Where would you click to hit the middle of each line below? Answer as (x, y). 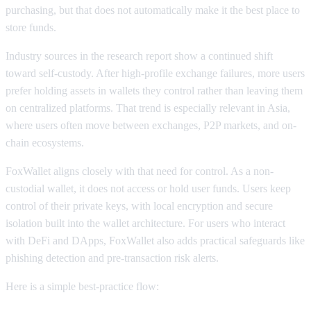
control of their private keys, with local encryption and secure (139, 205)
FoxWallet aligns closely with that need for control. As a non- (140, 171)
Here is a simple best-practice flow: (82, 286)
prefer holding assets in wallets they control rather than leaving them (154, 90)
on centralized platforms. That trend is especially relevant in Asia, (148, 108)
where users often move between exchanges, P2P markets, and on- (151, 125)
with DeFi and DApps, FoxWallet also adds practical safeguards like (155, 240)
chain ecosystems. (45, 142)
